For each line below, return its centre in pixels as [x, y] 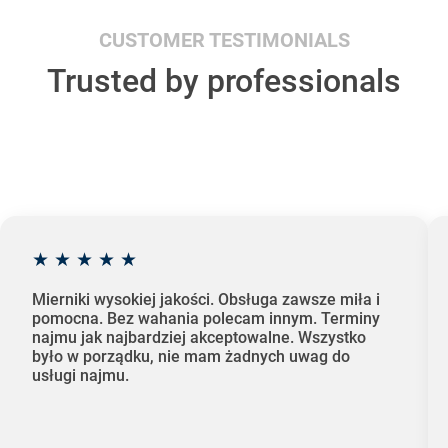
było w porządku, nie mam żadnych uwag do [191, 357]
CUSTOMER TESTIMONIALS [224, 39]
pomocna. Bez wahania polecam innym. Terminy [206, 319]
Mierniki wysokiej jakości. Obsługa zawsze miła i [206, 300]
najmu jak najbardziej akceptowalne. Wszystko [199, 338]
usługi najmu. [80, 376]
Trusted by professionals [224, 80]
